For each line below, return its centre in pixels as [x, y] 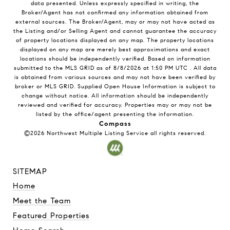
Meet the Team [42, 201]
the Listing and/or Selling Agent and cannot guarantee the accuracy [115, 31]
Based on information [179, 59]
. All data [202, 68]
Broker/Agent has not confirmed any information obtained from [115, 13]
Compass [115, 123]
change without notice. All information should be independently [115, 96]
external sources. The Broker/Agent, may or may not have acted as [115, 22]
